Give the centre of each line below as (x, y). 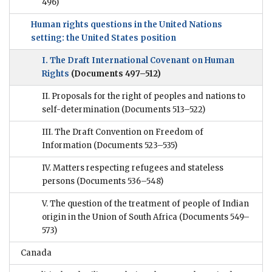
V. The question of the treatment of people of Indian (145, 204)
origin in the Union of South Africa (110, 217)
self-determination (81, 110)
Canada (36, 253)
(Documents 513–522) (162, 110)
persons (58, 182)
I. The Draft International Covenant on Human (138, 61)
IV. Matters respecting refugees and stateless (133, 168)
